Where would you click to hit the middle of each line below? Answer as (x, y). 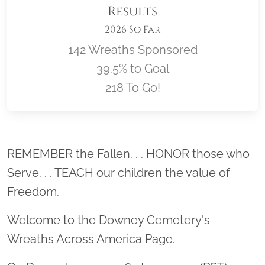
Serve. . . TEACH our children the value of (119, 172)
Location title (176, 148)
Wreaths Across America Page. (93, 239)
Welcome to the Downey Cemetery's (109, 220)
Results (132, 11)
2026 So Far (132, 29)
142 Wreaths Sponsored (132, 49)
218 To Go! (132, 87)
